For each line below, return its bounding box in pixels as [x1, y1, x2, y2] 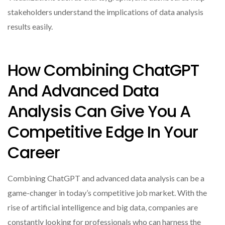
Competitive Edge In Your [8, 120, 198, 143]
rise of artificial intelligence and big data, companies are [8, 202, 198, 212]
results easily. [8, 22, 53, 32]
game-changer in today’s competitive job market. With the [8, 187, 207, 197]
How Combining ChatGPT [8, 58, 199, 81]
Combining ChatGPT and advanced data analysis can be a [8, 173, 204, 183]
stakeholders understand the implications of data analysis [8, 7, 203, 17]
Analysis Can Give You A [8, 99, 190, 123]
